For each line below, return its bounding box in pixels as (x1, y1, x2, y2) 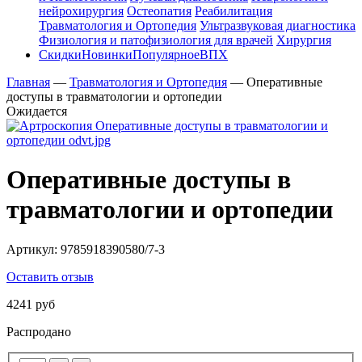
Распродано (6, 324, 71, 339)
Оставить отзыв (6, 269, 94, 284)
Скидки (39, 48, 82, 61)
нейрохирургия (39, 4, 124, 18)
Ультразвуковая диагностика (200, 19, 356, 32)
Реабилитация (195, 4, 272, 18)
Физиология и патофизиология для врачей (39, 33, 273, 47)
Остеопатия (127, 4, 192, 18)
